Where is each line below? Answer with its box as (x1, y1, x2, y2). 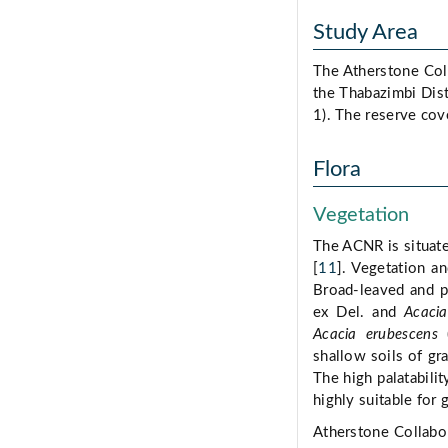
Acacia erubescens (313, 327, 438, 343)
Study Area (313, 21, 418, 44)
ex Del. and (313, 305, 405, 321)
